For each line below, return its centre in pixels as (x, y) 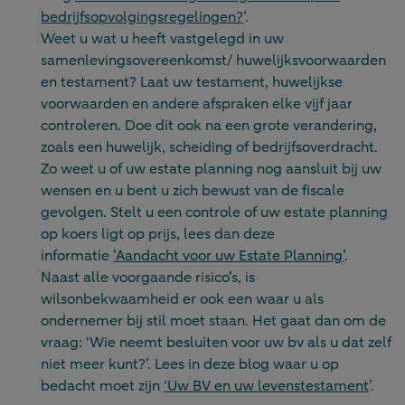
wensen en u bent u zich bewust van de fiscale (193, 191)
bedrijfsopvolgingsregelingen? (142, 18)
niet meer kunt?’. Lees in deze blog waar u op (190, 365)
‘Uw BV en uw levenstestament (266, 386)
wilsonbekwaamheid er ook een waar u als (182, 300)
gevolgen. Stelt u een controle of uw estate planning (214, 213)
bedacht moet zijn (102, 386)
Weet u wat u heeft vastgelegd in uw (162, 39)
